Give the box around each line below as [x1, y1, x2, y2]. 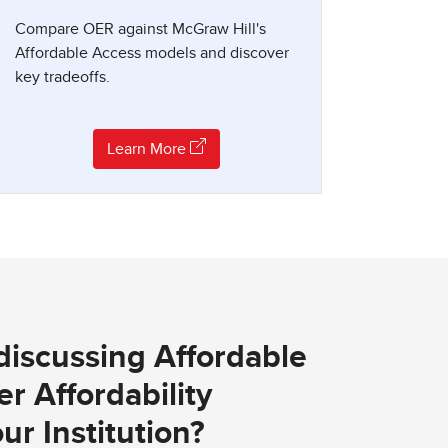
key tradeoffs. [15, 69, 110, 86]
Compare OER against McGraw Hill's [15, 21, 266, 38]
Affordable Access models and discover [15, 45, 289, 62]
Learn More [106, 141, 190, 158]
